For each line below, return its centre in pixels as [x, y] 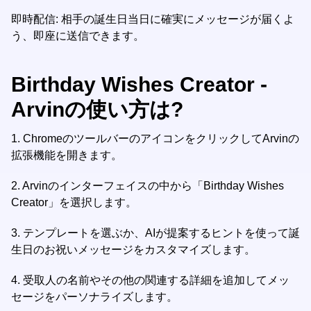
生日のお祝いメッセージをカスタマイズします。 [133, 250]
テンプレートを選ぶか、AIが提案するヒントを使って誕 [161, 233]
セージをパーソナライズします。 [94, 297]
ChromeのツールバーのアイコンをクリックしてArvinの [161, 138]
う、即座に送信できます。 [78, 36]
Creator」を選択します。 [74, 202]
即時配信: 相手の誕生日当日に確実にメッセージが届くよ [153, 19]
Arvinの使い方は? [97, 109]
